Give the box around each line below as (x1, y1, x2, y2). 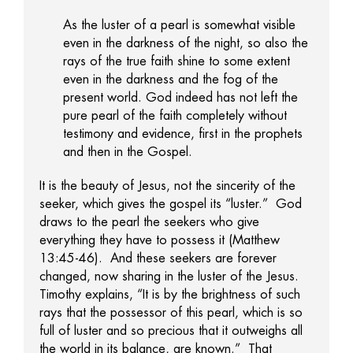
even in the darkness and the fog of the (63, 73, 278, 86)
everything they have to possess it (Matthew (39, 234, 280, 247)
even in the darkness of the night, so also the (63, 37, 308, 50)
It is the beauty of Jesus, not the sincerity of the (39, 180, 295, 192)
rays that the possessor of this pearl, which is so (39, 307, 303, 319)
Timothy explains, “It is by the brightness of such (39, 288, 300, 301)
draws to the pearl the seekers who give (39, 216, 259, 229)
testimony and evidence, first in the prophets (63, 128, 303, 140)
